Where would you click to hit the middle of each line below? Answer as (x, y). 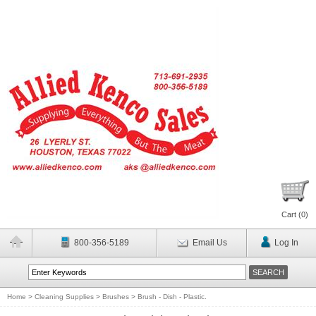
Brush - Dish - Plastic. (172, 297)
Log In (286, 243)
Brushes (116, 297)
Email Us (209, 243)
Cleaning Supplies (64, 297)
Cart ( (291, 214)
